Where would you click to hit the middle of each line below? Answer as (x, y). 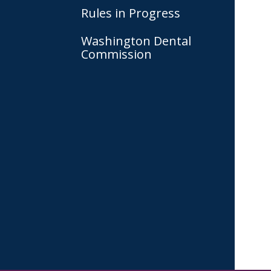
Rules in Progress (131, 13)
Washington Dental (136, 41)
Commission (116, 54)
